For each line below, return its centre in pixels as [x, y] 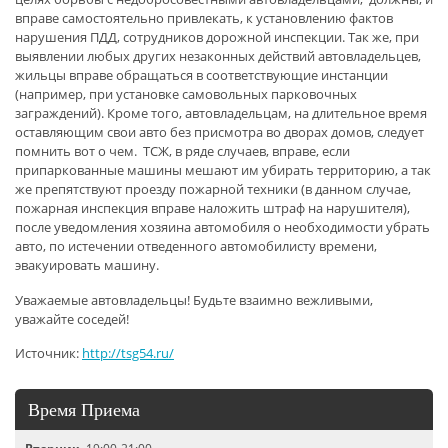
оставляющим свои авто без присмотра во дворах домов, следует [219, 131]
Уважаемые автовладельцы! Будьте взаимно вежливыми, [194, 299]
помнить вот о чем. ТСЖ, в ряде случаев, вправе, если [182, 150]
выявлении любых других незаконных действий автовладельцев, [218, 55]
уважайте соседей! [72, 318]
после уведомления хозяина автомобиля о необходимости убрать [222, 226]
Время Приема [84, 408]
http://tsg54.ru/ [128, 353]
